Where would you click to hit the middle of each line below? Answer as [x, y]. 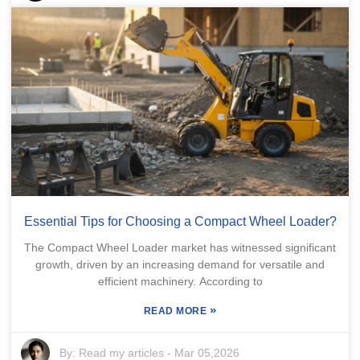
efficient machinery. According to [180, 282]
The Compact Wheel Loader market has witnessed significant [180, 248]
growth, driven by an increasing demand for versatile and [180, 265]
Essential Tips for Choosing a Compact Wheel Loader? [180, 222]
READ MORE [176, 311]
